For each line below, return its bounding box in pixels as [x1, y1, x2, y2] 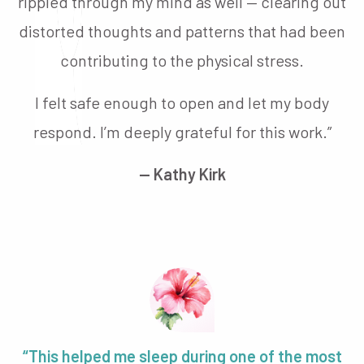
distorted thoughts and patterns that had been [19, 20, 345, 41]
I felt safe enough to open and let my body [35, 92, 329, 112]
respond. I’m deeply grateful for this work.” [32, 121, 331, 141]
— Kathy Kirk [138, 163, 226, 184]
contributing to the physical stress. [60, 50, 304, 70]
